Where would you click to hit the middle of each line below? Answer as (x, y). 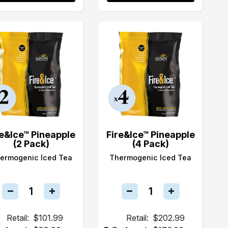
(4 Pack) (150, 144)
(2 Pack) (31, 144)
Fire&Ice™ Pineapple (150, 135)
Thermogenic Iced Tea (151, 158)
